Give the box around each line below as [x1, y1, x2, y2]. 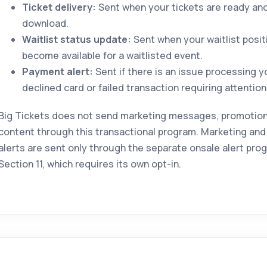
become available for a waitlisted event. [21, 49, 203, 62]
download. [21, 17, 69, 30]
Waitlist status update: [21, 33, 131, 46]
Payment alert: [21, 65, 93, 78]
